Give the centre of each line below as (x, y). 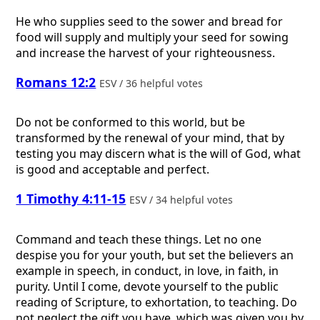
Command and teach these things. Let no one (139, 239)
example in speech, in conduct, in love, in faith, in (147, 270)
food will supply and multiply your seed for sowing (152, 37)
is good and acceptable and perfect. (113, 170)
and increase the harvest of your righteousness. (146, 53)
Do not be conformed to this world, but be (131, 122)
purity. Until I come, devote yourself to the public (147, 286)
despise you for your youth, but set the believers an (155, 255)
